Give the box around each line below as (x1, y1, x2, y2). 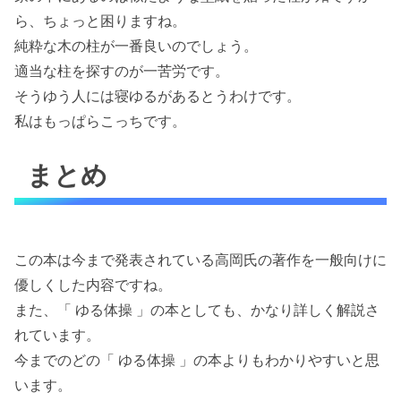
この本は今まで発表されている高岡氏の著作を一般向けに (14, 250, 387, 269)
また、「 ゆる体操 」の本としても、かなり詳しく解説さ (14, 300, 380, 319)
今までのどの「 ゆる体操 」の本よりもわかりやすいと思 (14, 350, 380, 369)
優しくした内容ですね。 (14, 275, 172, 294)
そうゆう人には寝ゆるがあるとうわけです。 (14, 86, 301, 105)
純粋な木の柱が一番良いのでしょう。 (14, 36, 258, 55)
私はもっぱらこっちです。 (14, 111, 186, 130)
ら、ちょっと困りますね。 (14, 11, 186, 30)
